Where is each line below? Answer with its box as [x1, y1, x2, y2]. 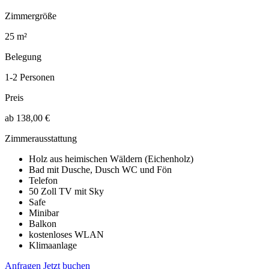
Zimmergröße [5, 10, 56, 21]
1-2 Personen [5, 71, 55, 82]
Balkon [29, 218, 56, 229]
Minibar [29, 207, 59, 218]
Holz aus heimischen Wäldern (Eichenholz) [29, 153, 193, 164]
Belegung [5, 51, 41, 62]
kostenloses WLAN [29, 229, 104, 240]
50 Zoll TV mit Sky [29, 186, 104, 196]
